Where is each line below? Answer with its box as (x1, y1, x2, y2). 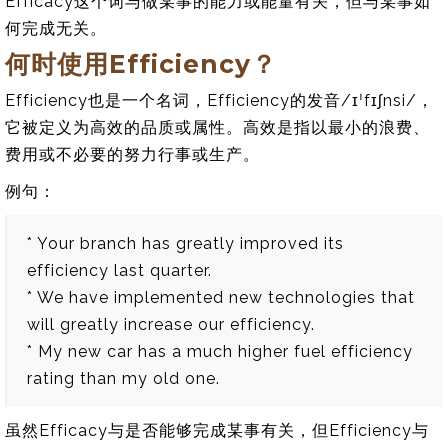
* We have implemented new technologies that (27, 287, 415, 307)
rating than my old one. (27, 368, 220, 388)
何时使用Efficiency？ (5, 48, 277, 79)
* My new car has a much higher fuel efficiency (27, 341, 413, 361)
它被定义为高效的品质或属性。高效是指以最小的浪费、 (5, 117, 430, 137)
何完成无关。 (5, 18, 107, 38)
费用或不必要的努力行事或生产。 (5, 144, 260, 164)
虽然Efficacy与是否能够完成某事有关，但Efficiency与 (5, 420, 429, 440)
